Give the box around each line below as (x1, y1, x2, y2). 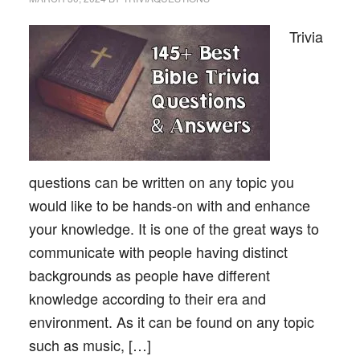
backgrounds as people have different (28, 264, 270, 285)
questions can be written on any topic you (28, 171, 294, 192)
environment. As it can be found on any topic (28, 311, 314, 332)
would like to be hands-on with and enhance (28, 194, 310, 215)
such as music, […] (28, 334, 151, 355)
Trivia (288, 26, 323, 47)
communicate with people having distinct (28, 241, 288, 262)
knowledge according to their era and (28, 288, 266, 309)
